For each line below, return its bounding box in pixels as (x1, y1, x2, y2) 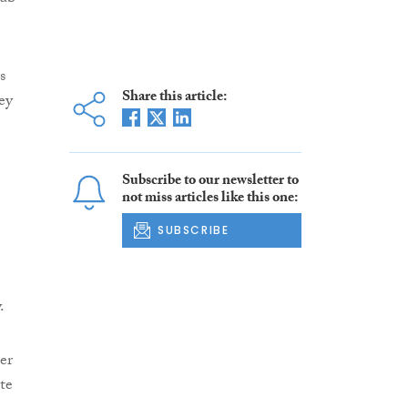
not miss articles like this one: (121, 187, 298, 211)
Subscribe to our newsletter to (121, 169, 299, 194)
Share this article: (121, 86, 227, 110)
